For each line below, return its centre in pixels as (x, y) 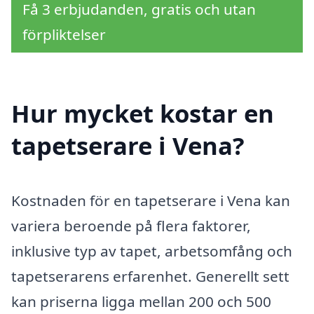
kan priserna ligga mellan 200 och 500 (141, 302)
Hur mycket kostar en (143, 114)
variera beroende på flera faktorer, (131, 226)
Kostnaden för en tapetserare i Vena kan (151, 201)
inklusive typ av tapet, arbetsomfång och (152, 251)
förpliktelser (64, 34)
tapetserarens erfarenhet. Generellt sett (150, 277)
